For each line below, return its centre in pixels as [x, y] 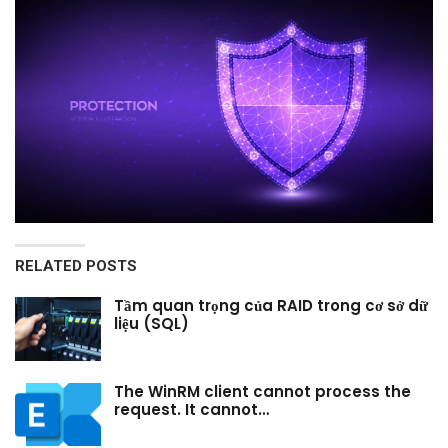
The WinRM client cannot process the [262, 391]
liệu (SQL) [151, 324]
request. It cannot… [191, 409]
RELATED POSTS [76, 266]
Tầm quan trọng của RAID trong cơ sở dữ [271, 306]
